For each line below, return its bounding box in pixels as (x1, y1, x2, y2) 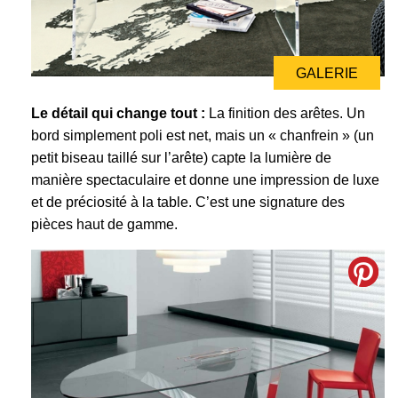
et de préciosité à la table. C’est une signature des (31, 195, 345, 211)
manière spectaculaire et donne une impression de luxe (31, 172, 379, 188)
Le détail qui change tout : (31, 106, 205, 122)
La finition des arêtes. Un (205, 106, 365, 122)
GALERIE (296, 66, 358, 82)
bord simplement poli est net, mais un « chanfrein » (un (31, 128, 374, 144)
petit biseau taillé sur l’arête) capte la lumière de (31, 150, 331, 166)
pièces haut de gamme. (31, 217, 178, 233)
